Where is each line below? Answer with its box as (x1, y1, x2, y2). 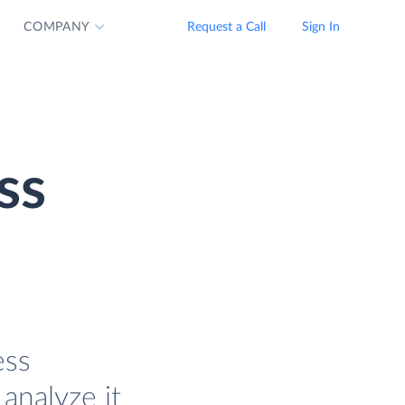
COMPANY (24, 21, 91, 33)
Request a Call (187, 21, 266, 33)
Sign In (302, 21, 340, 33)
